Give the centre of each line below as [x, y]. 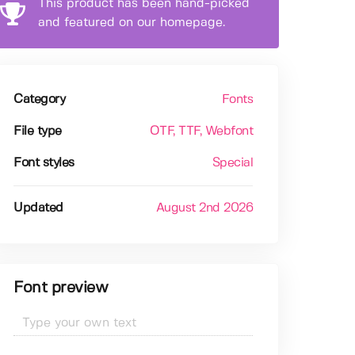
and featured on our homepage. [132, 23]
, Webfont [226, 132]
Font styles [44, 163]
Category [40, 100]
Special [233, 163]
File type [38, 132]
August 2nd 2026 [204, 208]
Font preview [61, 288]
